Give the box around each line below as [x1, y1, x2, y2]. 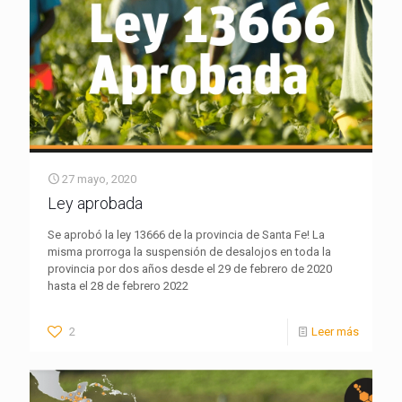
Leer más [311, 325, 359, 339]
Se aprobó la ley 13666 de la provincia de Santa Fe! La [48, 228, 325, 242]
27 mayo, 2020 [62, 172, 136, 187]
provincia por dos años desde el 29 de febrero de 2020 [48, 262, 332, 276]
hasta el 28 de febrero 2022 [48, 279, 188, 293]
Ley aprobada [48, 194, 143, 214]
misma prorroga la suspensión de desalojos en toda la [48, 245, 331, 259]
